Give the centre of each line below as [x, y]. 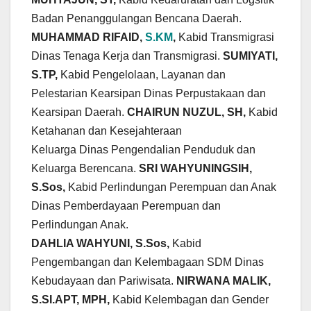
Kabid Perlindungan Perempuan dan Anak [171, 187]
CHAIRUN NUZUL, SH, [188, 112]
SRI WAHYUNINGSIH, [195, 169]
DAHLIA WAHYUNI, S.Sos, [102, 244]
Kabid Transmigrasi [226, 37]
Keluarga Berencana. [85, 169]
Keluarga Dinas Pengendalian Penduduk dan [143, 150]
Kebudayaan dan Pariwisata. [104, 281]
